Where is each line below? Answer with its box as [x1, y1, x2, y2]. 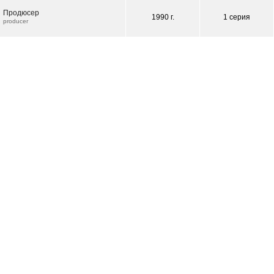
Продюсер [3, 9, 39, 17]
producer [3, 18, 28, 24]
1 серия [223, 13, 250, 21]
